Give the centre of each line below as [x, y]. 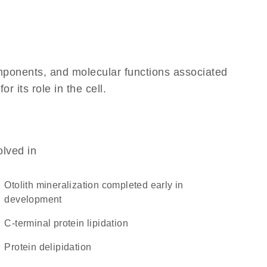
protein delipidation [51, 247]
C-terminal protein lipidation [70, 223]
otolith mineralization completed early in [8, 185]
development [33, 199]
